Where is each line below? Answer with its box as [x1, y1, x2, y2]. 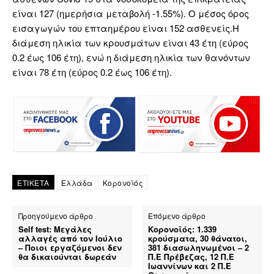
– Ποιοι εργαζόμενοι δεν [18, 241, 122, 253]
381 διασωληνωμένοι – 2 [148, 241, 250, 253]
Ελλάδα [61, 177, 93, 188]
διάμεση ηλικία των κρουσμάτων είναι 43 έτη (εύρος [12, 36, 248, 50]
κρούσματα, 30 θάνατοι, [148, 232, 248, 244]
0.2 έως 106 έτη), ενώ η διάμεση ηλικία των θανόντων [12, 51, 250, 64]
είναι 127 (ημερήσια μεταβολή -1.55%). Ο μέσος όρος [12, 7, 249, 20]
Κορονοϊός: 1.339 [148, 223, 217, 235]
